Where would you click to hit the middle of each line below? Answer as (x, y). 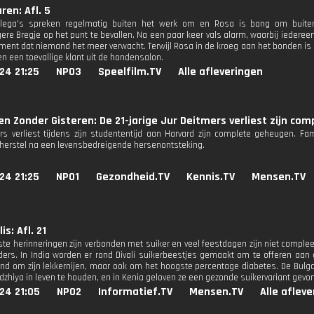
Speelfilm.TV (130, 72)
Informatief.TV (135, 292)
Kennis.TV (211, 177)
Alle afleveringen (220, 72)
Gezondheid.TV (133, 177)
